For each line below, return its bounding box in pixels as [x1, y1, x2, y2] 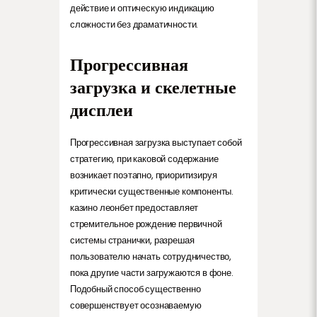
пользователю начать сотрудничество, [70, 249, 232, 263]
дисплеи [70, 99, 133, 120]
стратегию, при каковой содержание [70, 151, 219, 166]
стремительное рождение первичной [70, 217, 222, 231]
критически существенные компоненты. [70, 184, 234, 198]
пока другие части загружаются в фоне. [70, 265, 234, 279]
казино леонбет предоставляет [70, 200, 199, 214]
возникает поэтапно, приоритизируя [70, 168, 217, 182]
